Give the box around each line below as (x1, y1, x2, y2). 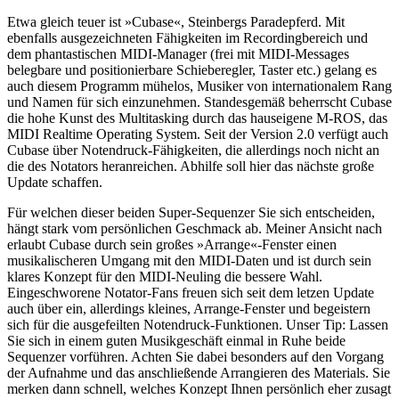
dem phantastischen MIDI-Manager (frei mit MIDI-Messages (7, 46, 349, 62)
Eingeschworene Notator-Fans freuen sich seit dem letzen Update (7, 285, 374, 301)
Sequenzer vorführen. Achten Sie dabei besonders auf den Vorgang (7, 349, 384, 365)
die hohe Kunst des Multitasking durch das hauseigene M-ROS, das (7, 110, 387, 126)
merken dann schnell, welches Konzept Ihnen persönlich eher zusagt (7, 381, 391, 397)
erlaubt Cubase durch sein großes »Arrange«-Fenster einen (7, 237, 337, 253)
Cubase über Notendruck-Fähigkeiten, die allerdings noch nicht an (7, 142, 379, 159)
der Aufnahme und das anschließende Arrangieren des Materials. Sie (7, 365, 390, 381)
